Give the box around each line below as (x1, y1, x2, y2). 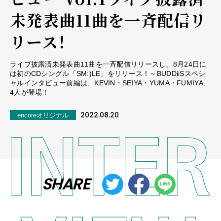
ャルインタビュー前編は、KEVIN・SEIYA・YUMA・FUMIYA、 (10, 78, 211, 87)
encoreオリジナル (17, 111, 69, 119)
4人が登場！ (10, 88, 49, 96)
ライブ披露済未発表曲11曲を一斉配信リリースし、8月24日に (10, 60, 207, 68)
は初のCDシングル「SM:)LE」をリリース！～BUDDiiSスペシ (10, 69, 206, 77)
